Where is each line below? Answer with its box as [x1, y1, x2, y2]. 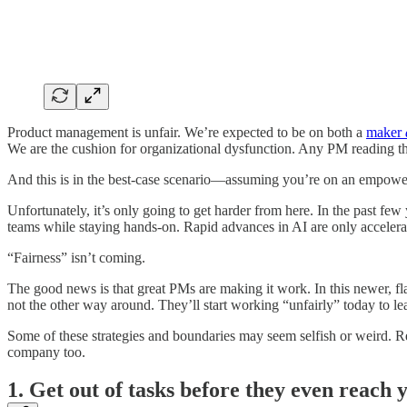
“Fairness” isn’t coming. [7, 249, 145, 265]
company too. [7, 343, 89, 360]
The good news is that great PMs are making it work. [7, 280, 311, 296]
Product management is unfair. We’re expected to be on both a [7, 124, 366, 140]
